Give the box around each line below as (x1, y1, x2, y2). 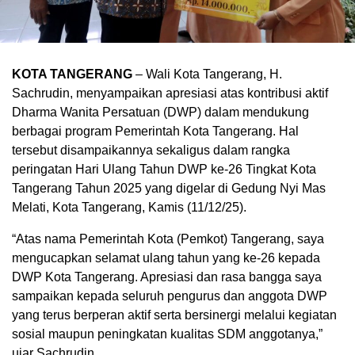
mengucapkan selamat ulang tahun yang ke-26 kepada (12, 250, 320, 265)
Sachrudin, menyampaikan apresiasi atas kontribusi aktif (12, 86, 328, 100)
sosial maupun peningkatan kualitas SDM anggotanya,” (12, 326, 323, 341)
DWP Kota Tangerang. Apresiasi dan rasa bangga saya (12, 269, 322, 284)
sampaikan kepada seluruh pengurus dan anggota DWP (12, 288, 327, 303)
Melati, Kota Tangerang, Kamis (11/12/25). (12, 200, 246, 214)
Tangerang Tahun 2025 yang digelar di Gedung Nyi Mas (12, 181, 326, 195)
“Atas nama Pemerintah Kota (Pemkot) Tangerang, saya (12, 231, 324, 246)
